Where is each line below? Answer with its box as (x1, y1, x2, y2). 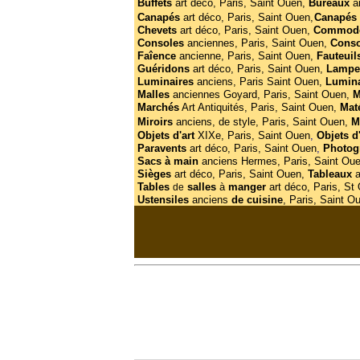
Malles (137, 88, 173, 100)
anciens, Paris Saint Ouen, (196, 76, 322, 88)
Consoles (137, 37, 187, 49)
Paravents (137, 142, 190, 154)
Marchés (137, 101, 179, 113)
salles (183, 181, 219, 193)
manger (224, 181, 269, 193)
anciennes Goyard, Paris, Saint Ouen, (172, 88, 350, 100)
